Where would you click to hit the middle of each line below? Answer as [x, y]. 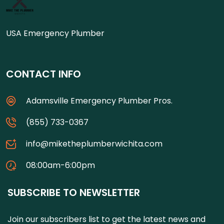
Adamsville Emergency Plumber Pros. [99, 100]
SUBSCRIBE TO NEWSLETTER [74, 192]
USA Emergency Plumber [55, 33]
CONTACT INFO [43, 74]
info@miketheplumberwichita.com [94, 143]
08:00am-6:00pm [60, 165]
